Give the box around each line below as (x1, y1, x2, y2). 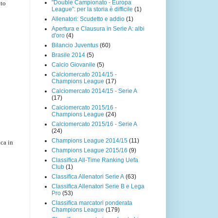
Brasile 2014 (52, 51, 85, 58)
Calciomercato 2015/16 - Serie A (52, 120, 137, 127)
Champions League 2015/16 (52, 146, 127, 154)
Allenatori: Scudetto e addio (52, 15, 125, 22)
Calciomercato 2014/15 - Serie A (52, 87, 137, 94)
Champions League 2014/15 (52, 137, 127, 144)
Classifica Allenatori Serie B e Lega (52, 182, 145, 190)
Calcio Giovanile (52, 61, 95, 68)
